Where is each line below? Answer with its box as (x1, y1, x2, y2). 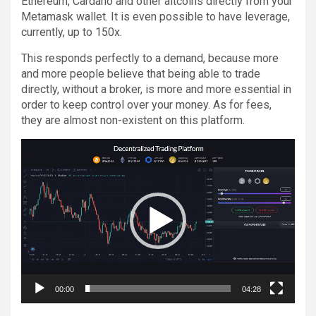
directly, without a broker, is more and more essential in (21, 82, 291, 96)
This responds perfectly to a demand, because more (21, 51, 279, 65)
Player (20, 153, 49, 166)
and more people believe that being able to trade (21, 66, 260, 80)
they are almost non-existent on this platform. (21, 113, 245, 127)
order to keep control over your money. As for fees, (21, 97, 272, 111)
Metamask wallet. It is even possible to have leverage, (21, 9, 290, 23)
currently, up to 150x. (21, 25, 122, 39)
